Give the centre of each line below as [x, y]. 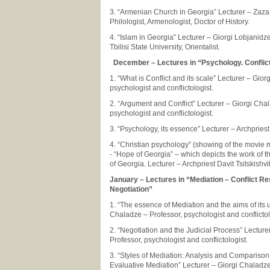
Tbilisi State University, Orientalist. [165, 47]
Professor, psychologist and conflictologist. [180, 240]
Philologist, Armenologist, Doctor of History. [181, 22]
